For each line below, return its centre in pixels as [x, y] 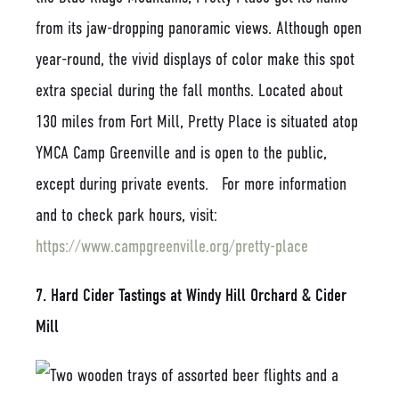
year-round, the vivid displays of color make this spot [195, 59]
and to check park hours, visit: [126, 215]
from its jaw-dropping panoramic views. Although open [199, 28]
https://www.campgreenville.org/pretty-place [172, 246]
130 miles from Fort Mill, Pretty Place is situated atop [197, 121]
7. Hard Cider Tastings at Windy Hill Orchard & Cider [191, 295]
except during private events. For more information [191, 183]
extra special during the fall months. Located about [189, 90]
